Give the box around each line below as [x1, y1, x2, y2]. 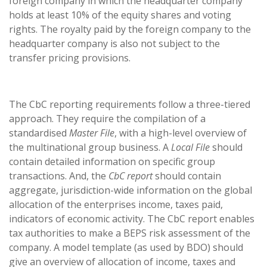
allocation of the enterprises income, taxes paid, [9, 198, 223, 211]
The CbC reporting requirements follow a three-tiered [9, 98, 250, 111]
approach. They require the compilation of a [9, 112, 206, 125]
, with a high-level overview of [114, 126, 247, 139]
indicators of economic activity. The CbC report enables [9, 212, 254, 225]
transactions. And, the [9, 169, 108, 182]
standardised [9, 126, 69, 139]
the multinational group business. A [9, 141, 171, 154]
